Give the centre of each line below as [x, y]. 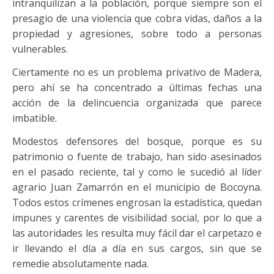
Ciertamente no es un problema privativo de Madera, [137, 72]
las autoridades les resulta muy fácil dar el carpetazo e [137, 233]
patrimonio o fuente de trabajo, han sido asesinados [137, 157]
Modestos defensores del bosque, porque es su [137, 141]
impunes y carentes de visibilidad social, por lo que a [137, 218]
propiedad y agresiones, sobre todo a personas [137, 34]
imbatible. [35, 118]
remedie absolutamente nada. [80, 264]
